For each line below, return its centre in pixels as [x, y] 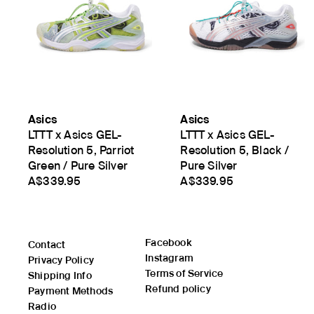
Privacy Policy [61, 260]
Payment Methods [71, 291]
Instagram [170, 258]
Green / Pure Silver [78, 166]
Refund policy [178, 289]
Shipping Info [60, 276]
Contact [47, 245]
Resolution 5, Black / [234, 151]
